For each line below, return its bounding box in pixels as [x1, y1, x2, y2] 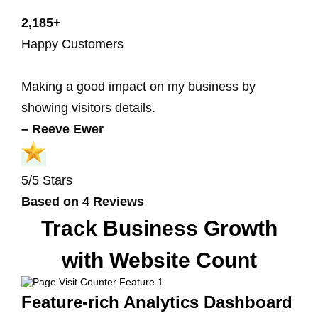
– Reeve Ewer [21, 122, 104, 136]
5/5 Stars [21, 173, 72, 188]
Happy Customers [21, 37, 124, 51]
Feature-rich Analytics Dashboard [21, 292, 292, 312]
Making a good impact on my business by [21, 79, 256, 94]
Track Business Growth [40, 216, 278, 241]
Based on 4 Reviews [21, 194, 144, 209]
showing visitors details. [21, 101, 155, 115]
